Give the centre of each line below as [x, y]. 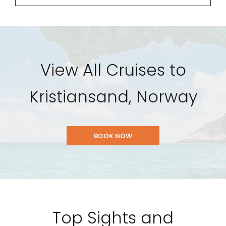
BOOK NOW [113, 136]
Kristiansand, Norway [113, 97]
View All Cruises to [113, 70]
